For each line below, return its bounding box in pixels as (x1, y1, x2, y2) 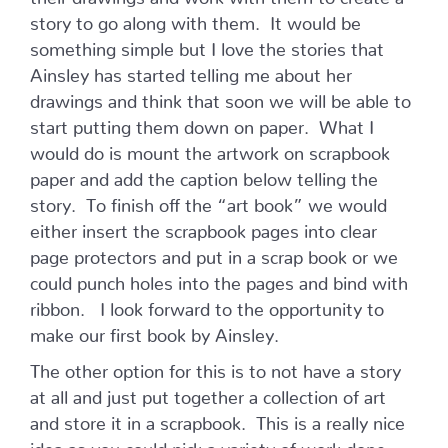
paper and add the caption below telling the (30, 168, 378, 182)
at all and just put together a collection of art (30, 386, 386, 400)
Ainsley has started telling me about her (30, 64, 352, 78)
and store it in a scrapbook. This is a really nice (30, 412, 405, 426)
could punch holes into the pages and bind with (30, 272, 408, 286)
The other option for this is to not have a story (30, 360, 401, 374)
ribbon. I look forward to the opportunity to (30, 298, 384, 312)
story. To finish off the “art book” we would (30, 194, 387, 208)
